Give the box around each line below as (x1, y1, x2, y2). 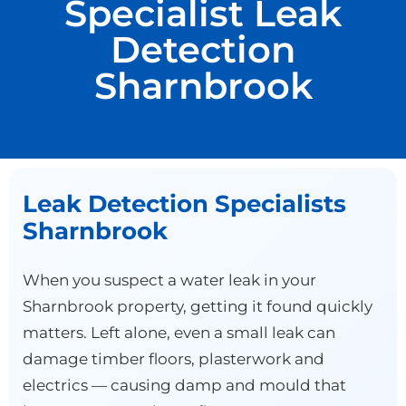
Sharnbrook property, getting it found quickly (23, 296, 372, 315)
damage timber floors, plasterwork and (23, 349, 324, 368)
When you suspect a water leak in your (23, 270, 316, 289)
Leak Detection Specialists (23, 188, 346, 217)
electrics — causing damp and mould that (23, 375, 346, 394)
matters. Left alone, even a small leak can (23, 323, 335, 342)
